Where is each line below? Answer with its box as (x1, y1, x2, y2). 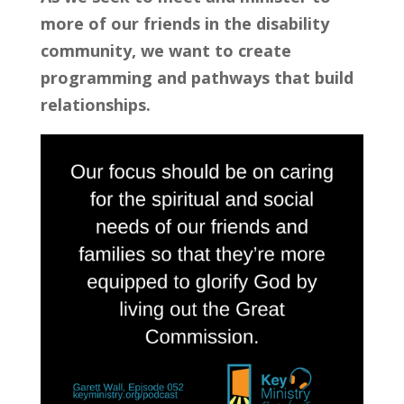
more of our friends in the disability (40, 12, 329, 34)
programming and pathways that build (40, 66, 353, 88)
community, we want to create (40, 39, 291, 61)
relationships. (40, 93, 151, 115)
